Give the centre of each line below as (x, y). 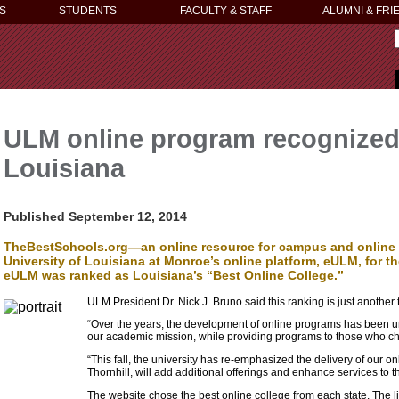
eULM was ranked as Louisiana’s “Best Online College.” (174, 276)
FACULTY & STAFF (226, 11)
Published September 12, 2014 (95, 216)
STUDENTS (88, 11)
